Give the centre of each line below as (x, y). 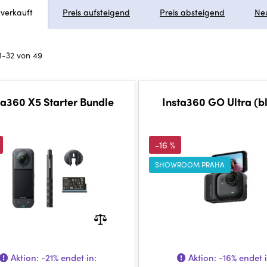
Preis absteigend (192, 12)
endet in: (78, 257)
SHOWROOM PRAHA (190, 164)
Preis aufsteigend (96, 12)
